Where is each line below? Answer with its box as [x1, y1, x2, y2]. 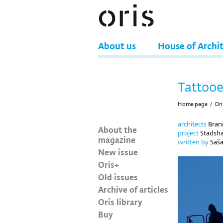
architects [178, 119, 207, 128]
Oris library [98, 196, 142, 208]
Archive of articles [98, 183, 168, 195]
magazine [98, 133, 135, 145]
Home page [178, 100, 208, 108]
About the [98, 123, 137, 135]
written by [178, 137, 209, 146]
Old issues [98, 171, 138, 183]
